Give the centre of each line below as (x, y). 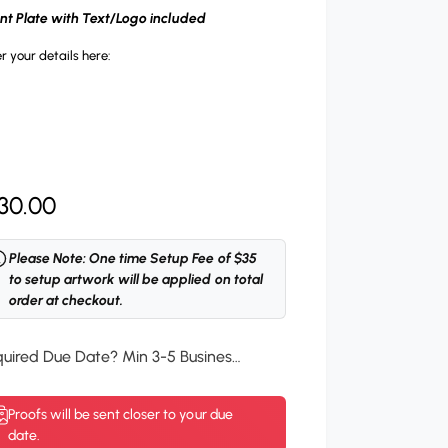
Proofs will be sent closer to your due (120, 414)
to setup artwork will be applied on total (136, 279)
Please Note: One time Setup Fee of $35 (133, 258)
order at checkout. (66, 300)
